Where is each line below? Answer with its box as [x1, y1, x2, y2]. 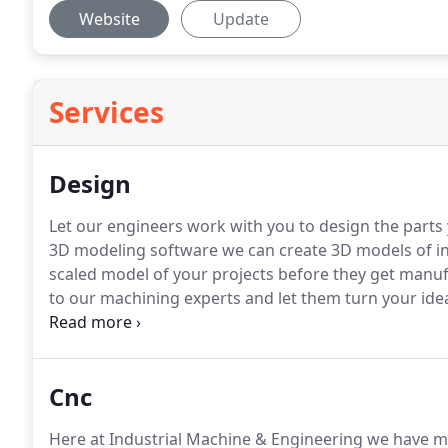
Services [49, 93, 164, 131]
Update [213, 8, 269, 30]
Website [78, 8, 140, 30]
